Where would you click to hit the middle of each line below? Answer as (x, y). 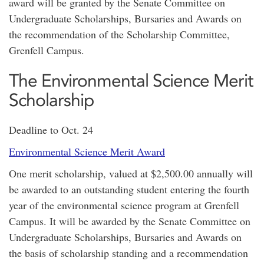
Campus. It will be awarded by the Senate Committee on (130, 221)
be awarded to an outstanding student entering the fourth (129, 189)
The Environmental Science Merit (131, 80)
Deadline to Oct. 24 (51, 130)
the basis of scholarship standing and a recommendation (128, 253)
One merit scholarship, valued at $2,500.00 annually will (131, 173)
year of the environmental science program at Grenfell (124, 205)
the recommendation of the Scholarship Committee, (119, 34)
